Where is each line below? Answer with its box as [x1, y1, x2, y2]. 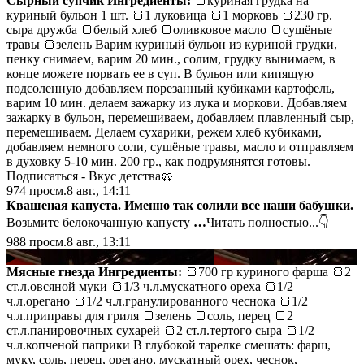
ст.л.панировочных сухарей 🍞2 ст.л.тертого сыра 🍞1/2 [6, 323, 314, 337]
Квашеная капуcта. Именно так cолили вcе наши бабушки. [6, 197, 353, 212]
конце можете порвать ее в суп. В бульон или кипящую [6, 66, 314, 80]
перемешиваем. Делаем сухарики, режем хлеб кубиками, [6, 124, 322, 139]
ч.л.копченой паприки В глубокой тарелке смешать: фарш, [6, 337, 331, 352]
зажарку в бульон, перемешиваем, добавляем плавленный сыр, [6, 110, 354, 124]
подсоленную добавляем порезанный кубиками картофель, [6, 80, 335, 95]
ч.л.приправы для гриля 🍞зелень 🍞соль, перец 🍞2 [6, 308, 293, 323]
